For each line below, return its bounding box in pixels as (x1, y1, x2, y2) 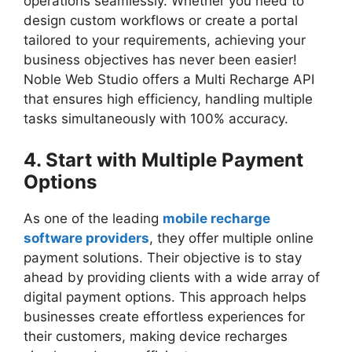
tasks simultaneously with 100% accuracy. (24, 111, 288, 127)
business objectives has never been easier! (24, 52, 297, 68)
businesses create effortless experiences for (24, 308, 305, 324)
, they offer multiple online (149, 229, 313, 246)
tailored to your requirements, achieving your (24, 32, 306, 49)
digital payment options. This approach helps (24, 288, 306, 305)
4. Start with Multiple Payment (24, 148, 303, 171)
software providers (24, 229, 149, 246)
